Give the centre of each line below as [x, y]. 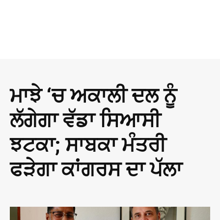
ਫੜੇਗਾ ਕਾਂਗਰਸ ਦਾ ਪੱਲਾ [96, 170]
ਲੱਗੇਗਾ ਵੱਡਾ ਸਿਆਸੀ [85, 121]
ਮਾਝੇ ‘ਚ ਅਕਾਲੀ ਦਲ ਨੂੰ [93, 96]
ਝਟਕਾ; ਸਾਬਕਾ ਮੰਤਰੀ [88, 145]
